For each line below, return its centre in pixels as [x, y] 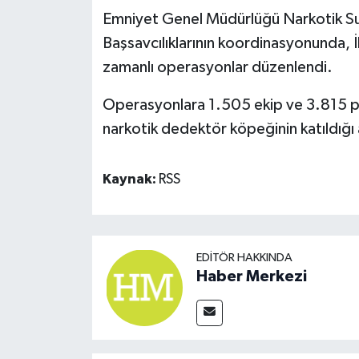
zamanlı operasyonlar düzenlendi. [217, 68]
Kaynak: [130, 180]
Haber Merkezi [251, 276]
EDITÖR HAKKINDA [244, 257]
